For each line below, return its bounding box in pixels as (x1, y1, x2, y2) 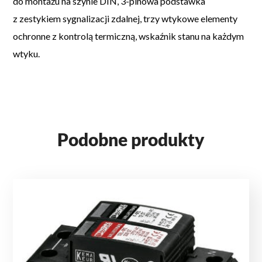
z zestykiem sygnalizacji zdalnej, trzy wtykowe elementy (13, 12, 238, 24)
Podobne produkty (57, 128, 205, 150)
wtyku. (13, 47, 40, 59)
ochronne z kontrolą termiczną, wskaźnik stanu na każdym (13, 30, 244, 42)
